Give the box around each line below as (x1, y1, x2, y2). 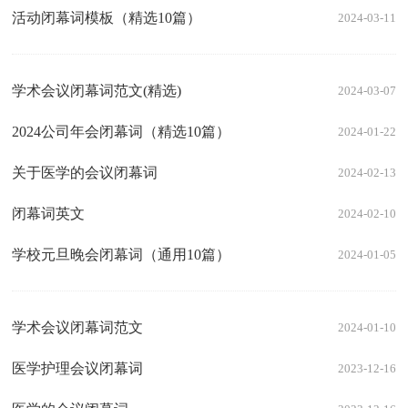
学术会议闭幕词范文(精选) (12, 83, 182, 99)
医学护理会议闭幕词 (12, 361, 144, 377)
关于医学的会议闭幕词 (12, 165, 158, 181)
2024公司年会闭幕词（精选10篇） (12, 124, 231, 140)
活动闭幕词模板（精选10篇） (12, 10, 202, 26)
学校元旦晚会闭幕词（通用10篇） (12, 247, 231, 263)
